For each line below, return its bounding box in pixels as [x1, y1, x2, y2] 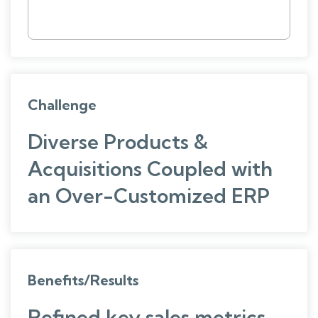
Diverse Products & [28, 129, 208, 155]
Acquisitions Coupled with [28, 156, 273, 182]
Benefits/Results [28, 271, 138, 290]
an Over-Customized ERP [28, 183, 270, 209]
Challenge [28, 96, 97, 114]
